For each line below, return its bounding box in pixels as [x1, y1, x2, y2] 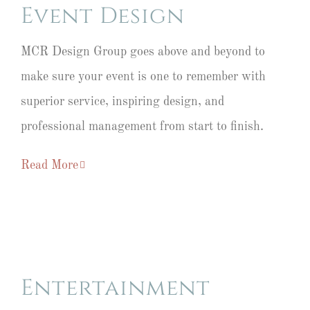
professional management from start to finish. [21, 120, 264, 133]
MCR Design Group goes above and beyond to [21, 45, 265, 58]
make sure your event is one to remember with [21, 70, 266, 83]
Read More [21, 158, 78, 172]
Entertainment [21, 273, 210, 303]
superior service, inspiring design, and [21, 95, 224, 108]
